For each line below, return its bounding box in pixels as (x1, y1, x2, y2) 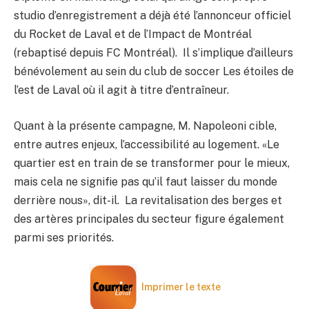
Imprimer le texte (141, 281, 221, 293)
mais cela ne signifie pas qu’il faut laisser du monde (14, 175, 277, 189)
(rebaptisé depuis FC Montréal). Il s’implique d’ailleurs (14, 46, 293, 60)
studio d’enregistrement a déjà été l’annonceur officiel (14, 9, 291, 23)
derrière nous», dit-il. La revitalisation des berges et (14, 194, 282, 208)
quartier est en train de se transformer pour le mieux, (14, 157, 290, 170)
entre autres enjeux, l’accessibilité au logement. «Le (14, 138, 279, 152)
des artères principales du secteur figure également (14, 212, 284, 226)
